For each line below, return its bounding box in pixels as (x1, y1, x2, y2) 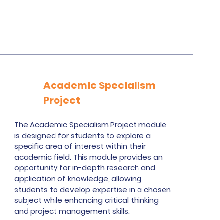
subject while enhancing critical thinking (14, 195, 159, 205)
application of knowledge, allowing (14, 173, 142, 184)
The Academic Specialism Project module (14, 119, 167, 130)
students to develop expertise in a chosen (14, 184, 171, 194)
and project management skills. (14, 206, 130, 216)
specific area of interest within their (14, 141, 146, 151)
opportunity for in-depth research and (14, 163, 156, 173)
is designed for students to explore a (14, 130, 151, 140)
